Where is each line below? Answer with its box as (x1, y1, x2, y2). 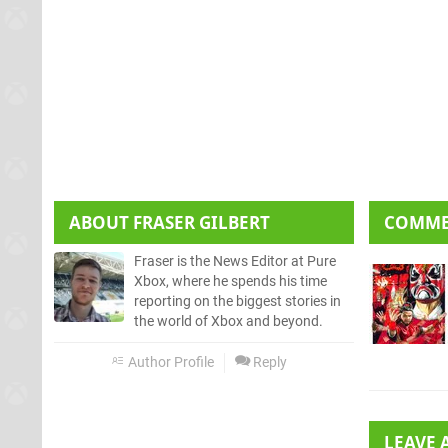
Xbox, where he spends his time (134, 272, 327, 290)
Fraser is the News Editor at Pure (134, 252, 336, 270)
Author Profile (125, 353, 214, 371)
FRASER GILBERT (133, 210, 270, 234)
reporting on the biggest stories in (134, 292, 341, 310)
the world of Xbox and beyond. (134, 312, 323, 330)
